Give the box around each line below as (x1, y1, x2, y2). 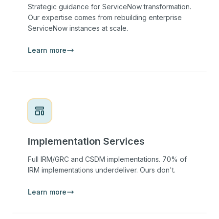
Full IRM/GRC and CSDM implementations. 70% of (28, 155, 187, 163)
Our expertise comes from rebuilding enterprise (28, 13, 182, 22)
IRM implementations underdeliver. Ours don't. (28, 166, 175, 174)
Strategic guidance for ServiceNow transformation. (28, 2, 191, 11)
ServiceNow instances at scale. (28, 24, 128, 32)
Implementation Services (28, 135, 145, 147)
